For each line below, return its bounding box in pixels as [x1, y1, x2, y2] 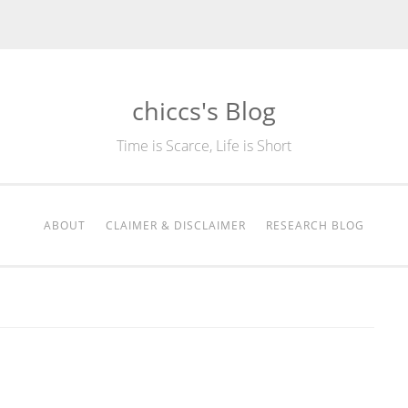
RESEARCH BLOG [266, 218, 364, 233]
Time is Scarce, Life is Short [117, 136, 291, 156]
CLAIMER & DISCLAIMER [106, 218, 246, 233]
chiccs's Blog [132, 94, 276, 127]
